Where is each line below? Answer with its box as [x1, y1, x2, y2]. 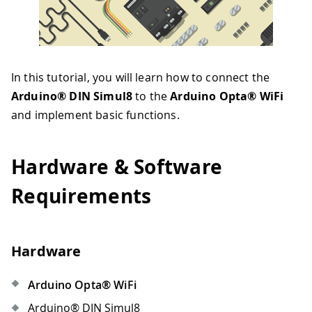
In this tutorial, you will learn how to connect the [11, 70, 270, 86]
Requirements [11, 182, 152, 210]
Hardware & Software [11, 153, 223, 180]
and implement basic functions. [11, 107, 180, 123]
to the [132, 88, 171, 104]
